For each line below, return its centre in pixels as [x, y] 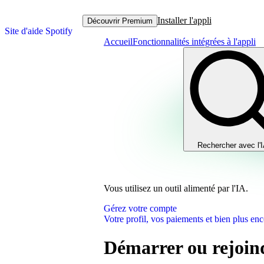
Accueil [118, 42]
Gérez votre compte [140, 208]
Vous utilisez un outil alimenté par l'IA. [176, 188]
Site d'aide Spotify [39, 31]
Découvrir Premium [120, 21]
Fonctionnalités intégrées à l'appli [194, 42]
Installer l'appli [184, 20]
